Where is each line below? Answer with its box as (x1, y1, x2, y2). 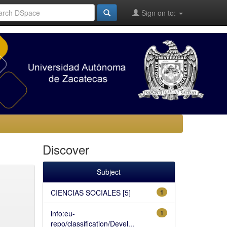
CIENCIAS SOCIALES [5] (50, 187, 131, 198)
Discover (42, 140, 89, 159)
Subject (97, 167, 121, 177)
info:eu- (50, 208, 75, 219)
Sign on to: (139, 8, 178, 18)
